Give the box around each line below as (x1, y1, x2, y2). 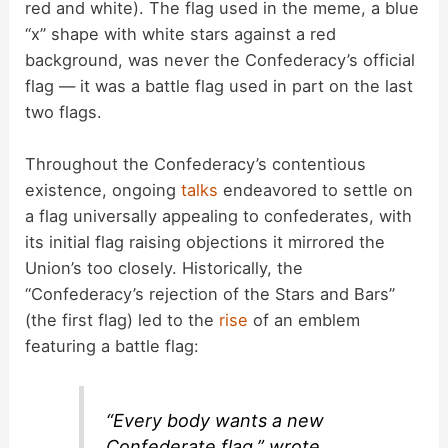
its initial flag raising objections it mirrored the (25, 232, 386, 253)
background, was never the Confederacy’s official (25, 49, 416, 70)
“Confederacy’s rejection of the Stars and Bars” (25, 284, 396, 305)
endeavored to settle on (218, 180, 414, 201)
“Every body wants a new (106, 409, 325, 431)
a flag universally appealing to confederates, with (25, 206, 413, 227)
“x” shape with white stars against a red (25, 23, 337, 44)
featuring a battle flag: (25, 336, 200, 357)
